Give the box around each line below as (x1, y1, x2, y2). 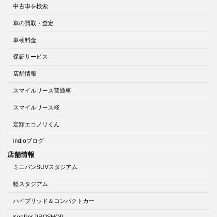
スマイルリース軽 (13, 104, 60, 111)
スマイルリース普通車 (13, 87, 71, 94)
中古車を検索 (13, 3, 48, 10)
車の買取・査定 (13, 19, 54, 27)
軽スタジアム (13, 180, 48, 187)
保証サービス (13, 53, 48, 61)
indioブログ (13, 138, 44, 145)
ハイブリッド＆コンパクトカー (13, 197, 94, 204)
